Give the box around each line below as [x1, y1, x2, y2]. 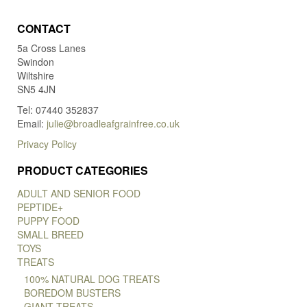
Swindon [17, 55, 54, 69]
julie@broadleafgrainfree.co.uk [47, 116, 180, 131]
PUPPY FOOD [17, 214, 79, 228]
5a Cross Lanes [17, 41, 86, 56]
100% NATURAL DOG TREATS [24, 272, 160, 286]
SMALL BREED [17, 228, 84, 242]
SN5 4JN [17, 82, 56, 97]
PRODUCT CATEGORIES [17, 162, 148, 179]
